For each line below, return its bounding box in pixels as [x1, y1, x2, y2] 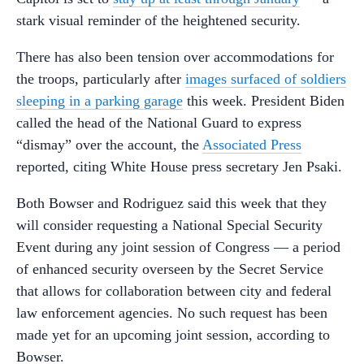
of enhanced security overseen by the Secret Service [16, 260, 323, 277]
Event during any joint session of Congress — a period [16, 238, 340, 255]
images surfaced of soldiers [185, 70, 346, 87]
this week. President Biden [183, 92, 344, 109]
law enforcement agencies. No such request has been [16, 304, 327, 321]
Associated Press [202, 136, 301, 153]
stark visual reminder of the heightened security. [16, 11, 301, 28]
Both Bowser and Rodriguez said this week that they [16, 194, 327, 211]
